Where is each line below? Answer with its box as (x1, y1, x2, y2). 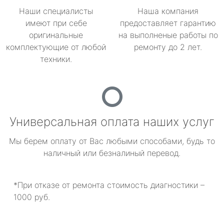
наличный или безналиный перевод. (43, 148, 180, 158)
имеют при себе (25, 18, 87, 28)
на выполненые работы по (118, 30, 218, 40)
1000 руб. (13, 192, 50, 202)
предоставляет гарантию (120, 18, 216, 28)
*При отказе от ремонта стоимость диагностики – (13, 180, 204, 190)
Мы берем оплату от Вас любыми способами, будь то (9, 136, 215, 146)
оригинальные (29, 30, 83, 40)
